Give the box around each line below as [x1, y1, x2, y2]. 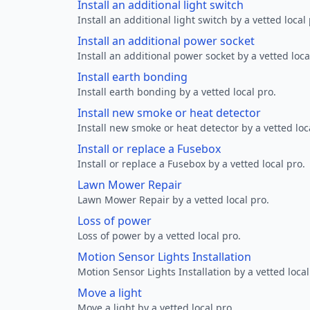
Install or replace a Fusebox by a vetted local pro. [77, 157, 305, 170]
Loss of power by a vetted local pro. [77, 229, 241, 242]
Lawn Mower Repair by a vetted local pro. [77, 193, 269, 206]
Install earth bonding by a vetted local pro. [77, 85, 276, 98]
